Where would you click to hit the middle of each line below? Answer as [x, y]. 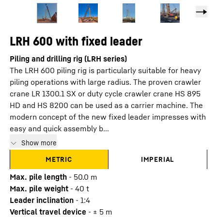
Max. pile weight [39, 188]
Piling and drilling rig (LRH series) [68, 59]
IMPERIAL [158, 159]
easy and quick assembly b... [59, 128]
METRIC [59, 159]
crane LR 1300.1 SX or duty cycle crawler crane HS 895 [105, 93]
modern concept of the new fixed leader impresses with [108, 117]
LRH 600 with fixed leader [76, 41]
